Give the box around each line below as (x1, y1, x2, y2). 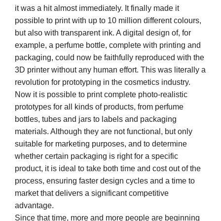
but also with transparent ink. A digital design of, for (15, 28, 191, 37)
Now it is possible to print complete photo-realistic (15, 90, 187, 99)
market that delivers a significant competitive (15, 188, 169, 197)
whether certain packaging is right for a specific (15, 151, 178, 160)
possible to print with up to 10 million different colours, (15, 16, 201, 25)
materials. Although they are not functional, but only (15, 127, 192, 136)
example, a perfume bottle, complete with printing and (15, 40, 201, 49)
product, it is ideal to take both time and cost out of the (15, 164, 201, 173)
